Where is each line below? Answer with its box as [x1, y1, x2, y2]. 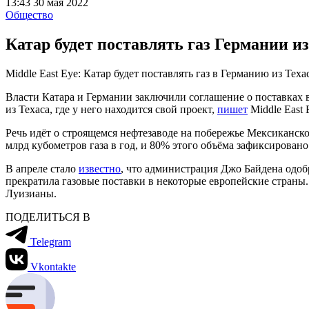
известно [79, 162, 121, 175]
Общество [6, 9, 53, 21]
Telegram [30, 235, 71, 248]
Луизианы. [6, 187, 57, 199]
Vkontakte [30, 260, 76, 272]
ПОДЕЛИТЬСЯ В [6, 210, 90, 223]
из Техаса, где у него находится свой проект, [6, 103, 217, 115]
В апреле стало [6, 162, 79, 175]
